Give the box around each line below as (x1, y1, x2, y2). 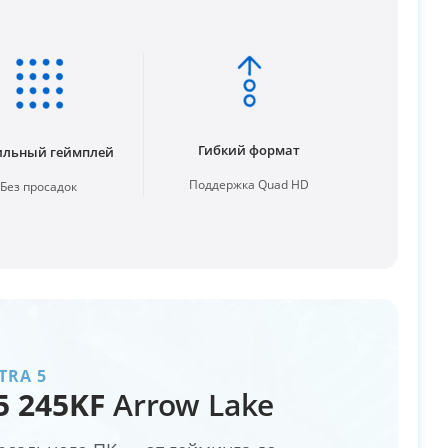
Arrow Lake (104, 383, 274, 425)
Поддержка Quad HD (188, 175, 309, 193)
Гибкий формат (197, 140, 300, 159)
